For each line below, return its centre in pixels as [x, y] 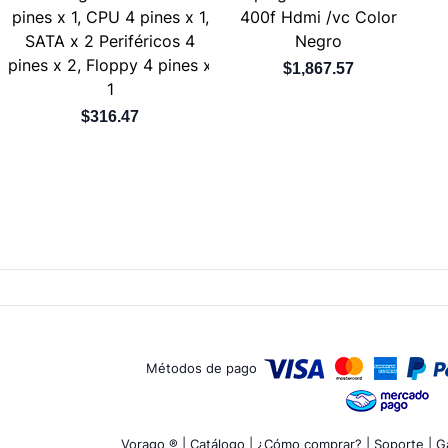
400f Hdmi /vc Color [319, 16]
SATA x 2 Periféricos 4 [110, 40]
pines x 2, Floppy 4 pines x [110, 64]
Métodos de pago [203, 367]
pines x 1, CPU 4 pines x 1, [110, 16]
